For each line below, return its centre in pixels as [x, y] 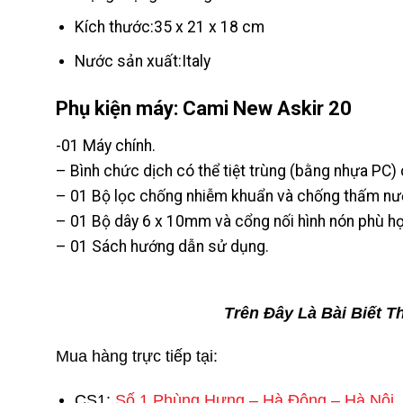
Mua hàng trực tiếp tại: [137, 357]
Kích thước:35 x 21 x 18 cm [169, 27]
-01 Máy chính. [106, 145]
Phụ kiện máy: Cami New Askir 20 [204, 108]
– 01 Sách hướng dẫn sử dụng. [162, 246]
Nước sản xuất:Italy [142, 61]
